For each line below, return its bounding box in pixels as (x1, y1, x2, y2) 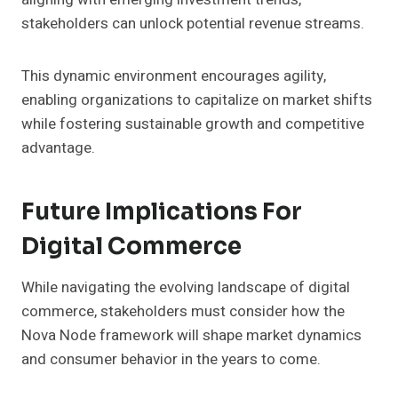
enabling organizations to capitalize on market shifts (21, 89, 372, 112)
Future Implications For (21, 197, 302, 227)
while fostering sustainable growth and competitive (21, 113, 364, 136)
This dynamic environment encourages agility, (21, 65, 326, 88)
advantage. (21, 137, 95, 160)
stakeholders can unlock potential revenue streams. (21, 12, 364, 36)
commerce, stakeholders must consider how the (21, 300, 345, 323)
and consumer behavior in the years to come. (21, 348, 321, 371)
